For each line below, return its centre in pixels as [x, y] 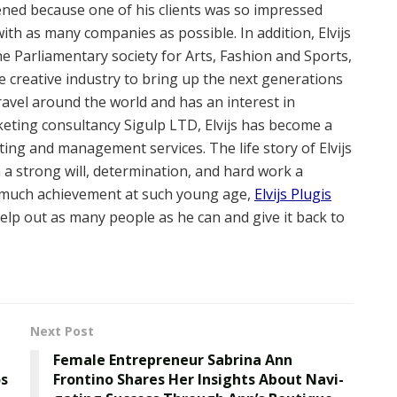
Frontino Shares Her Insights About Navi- [198, 379]
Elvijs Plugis [293, 194]
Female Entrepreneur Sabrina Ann [173, 359]
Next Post [62, 331]
